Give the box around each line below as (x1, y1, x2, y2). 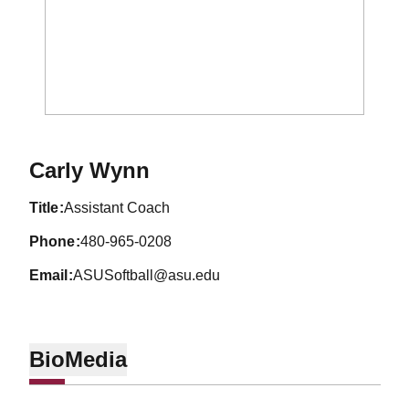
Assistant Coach (64, 200, 171, 216)
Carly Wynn (28, 158, 150, 184)
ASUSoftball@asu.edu (73, 267, 221, 284)
